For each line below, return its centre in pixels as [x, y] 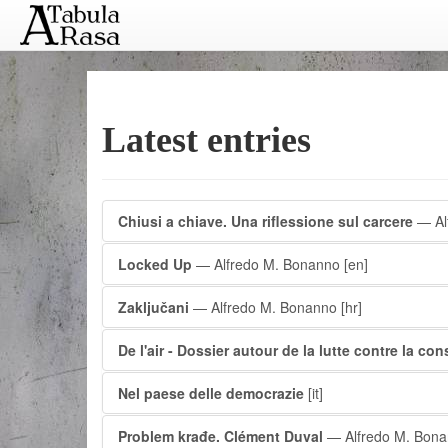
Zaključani [153, 307]
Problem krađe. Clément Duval [220, 436]
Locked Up [155, 264]
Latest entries [206, 140]
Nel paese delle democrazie [211, 393]
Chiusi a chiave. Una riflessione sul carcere [265, 221]
